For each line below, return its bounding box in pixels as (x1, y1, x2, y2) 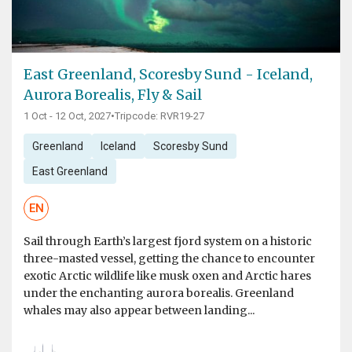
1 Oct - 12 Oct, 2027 (24, 110, 111, 123)
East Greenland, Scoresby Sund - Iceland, (24, 65, 313, 84)
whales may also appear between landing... (24, 303, 255, 318)
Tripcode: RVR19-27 (115, 110, 204, 123)
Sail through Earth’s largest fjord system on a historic (24, 234, 312, 249)
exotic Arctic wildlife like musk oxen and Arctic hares (24, 269, 311, 284)
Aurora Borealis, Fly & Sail (24, 86, 202, 104)
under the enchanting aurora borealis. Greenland (24, 286, 294, 301)
